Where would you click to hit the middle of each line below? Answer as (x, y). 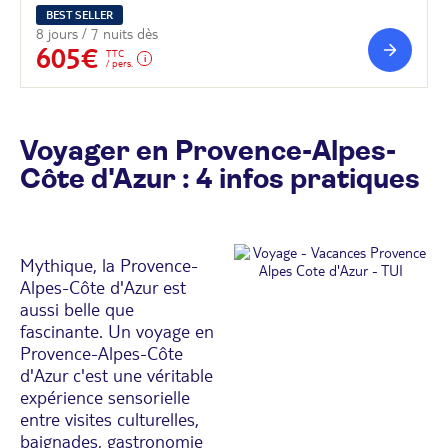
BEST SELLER (79, 14)
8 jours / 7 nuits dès (97, 33)
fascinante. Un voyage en (117, 330)
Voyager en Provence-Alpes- (208, 151)
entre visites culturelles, (109, 418)
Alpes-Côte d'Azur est (103, 286)
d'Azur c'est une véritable (116, 374)
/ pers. (119, 62)
